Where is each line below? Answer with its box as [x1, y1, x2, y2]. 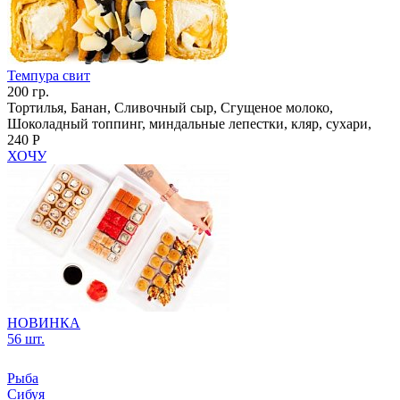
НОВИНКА [7, 314, 80, 330]
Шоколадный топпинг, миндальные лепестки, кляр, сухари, [7, 115, 371, 131]
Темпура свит [7, 67, 90, 83]
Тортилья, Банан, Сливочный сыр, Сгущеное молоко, [7, 99, 333, 115]
